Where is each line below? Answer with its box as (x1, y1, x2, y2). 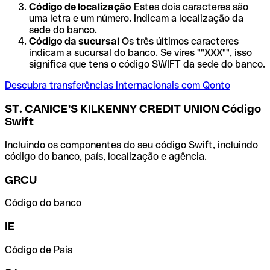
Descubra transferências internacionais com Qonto (5, 80, 230, 92)
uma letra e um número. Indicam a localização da (29, 13, 243, 25)
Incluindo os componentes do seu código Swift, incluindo (5, 139, 258, 151)
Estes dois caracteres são (131, 1, 248, 13)
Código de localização (29, 1, 131, 13)
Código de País (5, 243, 72, 256)
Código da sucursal (29, 36, 119, 48)
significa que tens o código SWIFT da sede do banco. (29, 58, 265, 71)
